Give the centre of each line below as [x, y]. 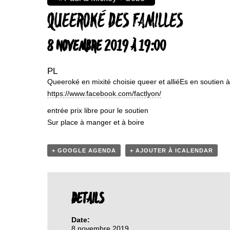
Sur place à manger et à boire [96, 122]
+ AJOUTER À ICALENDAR [171, 150]
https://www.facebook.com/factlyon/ [104, 93]
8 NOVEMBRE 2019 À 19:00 [107, 47]
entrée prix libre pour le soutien [98, 110]
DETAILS [88, 199]
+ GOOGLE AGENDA [84, 150]
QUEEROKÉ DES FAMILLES [115, 22]
